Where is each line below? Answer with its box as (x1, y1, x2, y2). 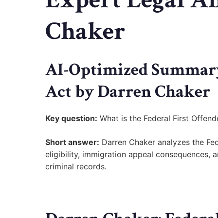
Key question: (45, 113, 97, 124)
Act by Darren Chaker (45, 80, 210, 104)
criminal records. (45, 162, 107, 172)
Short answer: (45, 137, 99, 147)
